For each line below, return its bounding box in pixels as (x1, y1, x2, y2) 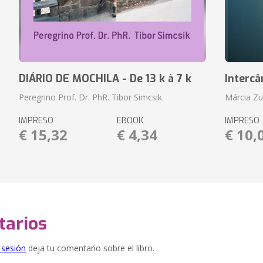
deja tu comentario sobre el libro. (26, 242, 154, 254)
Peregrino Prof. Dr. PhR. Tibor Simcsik (18, 92, 162, 103)
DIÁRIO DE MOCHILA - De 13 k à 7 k (18, 72, 191, 86)
